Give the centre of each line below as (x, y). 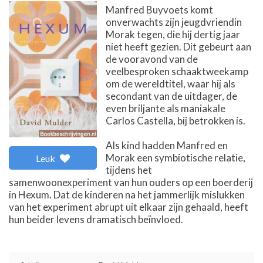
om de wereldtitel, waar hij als (171, 83)
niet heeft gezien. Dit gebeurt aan (178, 46)
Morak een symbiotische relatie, (176, 157)
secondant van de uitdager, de (171, 96)
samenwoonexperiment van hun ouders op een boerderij (131, 182)
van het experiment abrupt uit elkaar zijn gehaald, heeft (129, 207)
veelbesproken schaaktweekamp (177, 71)
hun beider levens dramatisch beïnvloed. (96, 219)
